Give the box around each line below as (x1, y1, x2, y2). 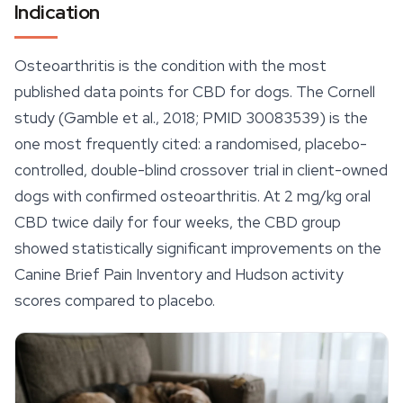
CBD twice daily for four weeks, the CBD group (14, 212, 341, 233)
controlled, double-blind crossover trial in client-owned (14, 160, 388, 181)
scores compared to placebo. (14, 291, 215, 311)
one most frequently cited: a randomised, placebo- (14, 134, 367, 155)
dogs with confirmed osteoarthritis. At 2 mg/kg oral (14, 186, 371, 207)
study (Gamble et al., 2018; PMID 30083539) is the (14, 108, 368, 129)
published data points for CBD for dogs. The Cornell (14, 82, 375, 103)
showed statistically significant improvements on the (14, 238, 381, 259)
